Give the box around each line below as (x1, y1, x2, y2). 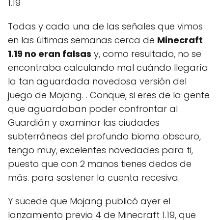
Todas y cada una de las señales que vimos (8, 20, 203, 32)
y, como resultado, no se (91, 47, 201, 60)
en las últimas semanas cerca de (8, 33, 157, 46)
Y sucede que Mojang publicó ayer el (8, 194, 170, 207)
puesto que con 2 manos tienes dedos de (8, 157, 192, 170)
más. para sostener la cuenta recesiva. (8, 171, 180, 184)
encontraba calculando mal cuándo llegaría (8, 61, 208, 74)
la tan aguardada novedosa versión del (8, 75, 187, 87)
